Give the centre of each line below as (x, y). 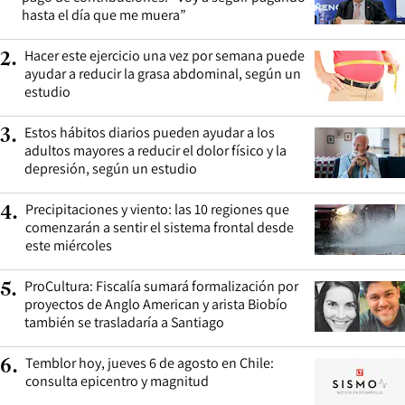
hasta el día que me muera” (104, 15)
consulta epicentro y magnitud (117, 381)
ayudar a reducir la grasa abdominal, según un (163, 74)
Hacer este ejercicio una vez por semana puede (165, 56)
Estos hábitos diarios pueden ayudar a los (150, 133)
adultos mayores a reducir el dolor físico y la (155, 151)
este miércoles (69, 246)
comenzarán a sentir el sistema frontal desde (160, 228)
